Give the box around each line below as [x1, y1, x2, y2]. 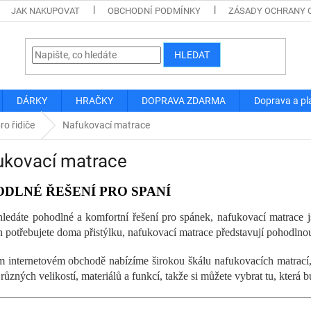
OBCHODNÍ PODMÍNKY [108, 6, 201, 16]
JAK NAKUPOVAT [11, 6, 81, 16]
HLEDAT [174, 49, 210, 60]
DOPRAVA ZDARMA [142, 95, 226, 106]
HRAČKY [76, 95, 113, 106]
